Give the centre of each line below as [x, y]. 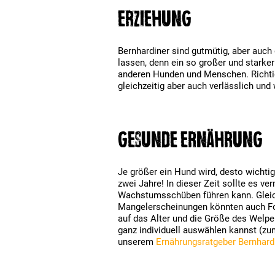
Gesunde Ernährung [190, 140]
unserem [137, 242]
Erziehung [154, 18]
